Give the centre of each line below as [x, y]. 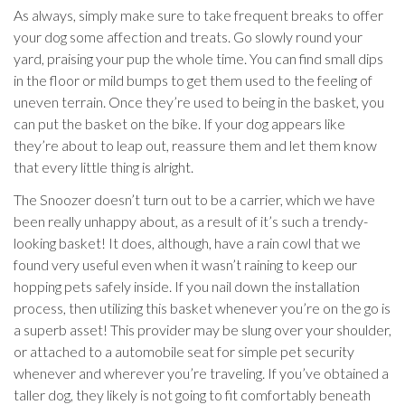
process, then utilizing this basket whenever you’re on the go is [202, 308]
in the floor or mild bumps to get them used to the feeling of [193, 80]
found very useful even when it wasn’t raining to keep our [185, 264]
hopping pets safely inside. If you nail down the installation [187, 286]
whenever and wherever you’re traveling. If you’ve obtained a [201, 373]
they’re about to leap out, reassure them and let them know [195, 145]
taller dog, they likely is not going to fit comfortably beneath [192, 395]
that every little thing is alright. [104, 167]
